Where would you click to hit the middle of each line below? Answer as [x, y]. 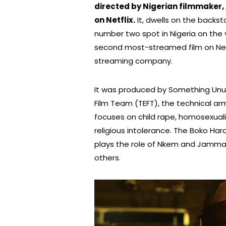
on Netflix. [115, 20]
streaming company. [133, 61]
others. [107, 157]
